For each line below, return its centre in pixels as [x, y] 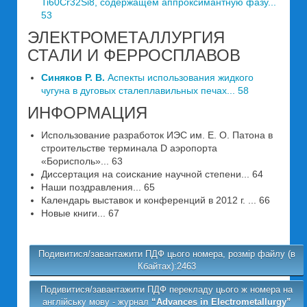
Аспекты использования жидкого [179, 77]
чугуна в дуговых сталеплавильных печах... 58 [145, 90]
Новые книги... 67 [80, 213]
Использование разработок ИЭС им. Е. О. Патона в [157, 135]
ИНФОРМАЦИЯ [87, 112]
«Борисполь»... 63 [82, 161]
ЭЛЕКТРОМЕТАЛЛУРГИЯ [126, 37]
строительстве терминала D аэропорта [129, 148]
